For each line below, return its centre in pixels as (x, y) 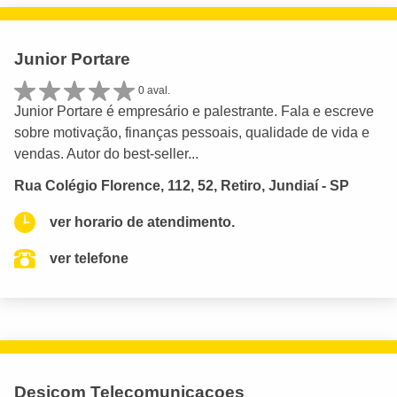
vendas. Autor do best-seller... (106, 153)
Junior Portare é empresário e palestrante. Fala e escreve (194, 111)
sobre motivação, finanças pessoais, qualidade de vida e (192, 132)
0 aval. (154, 91)
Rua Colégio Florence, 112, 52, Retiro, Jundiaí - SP (182, 186)
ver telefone (89, 259)
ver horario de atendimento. (142, 222)
